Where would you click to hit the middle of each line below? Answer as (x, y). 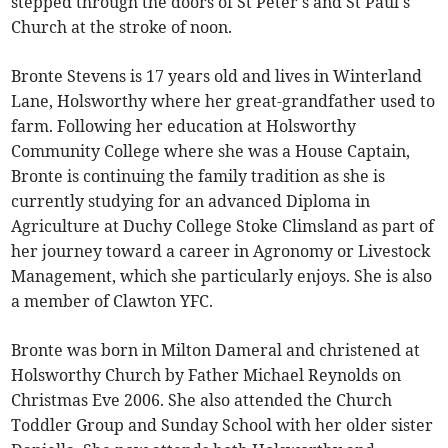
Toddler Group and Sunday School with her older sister (222, 424)
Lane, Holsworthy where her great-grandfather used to (223, 100)
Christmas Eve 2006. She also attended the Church (202, 399)
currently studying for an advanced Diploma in (191, 200)
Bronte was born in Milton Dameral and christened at (216, 349)
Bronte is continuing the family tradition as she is (198, 175)
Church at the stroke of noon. (122, 26)
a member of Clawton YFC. (112, 300)
